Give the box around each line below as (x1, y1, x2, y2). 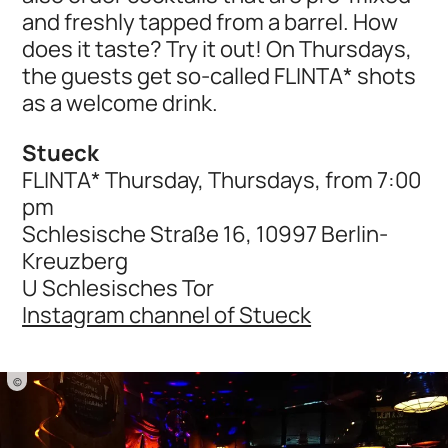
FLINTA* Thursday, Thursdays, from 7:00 (22, 163, 422, 195)
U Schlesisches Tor (22, 271, 215, 303)
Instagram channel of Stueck (22, 298, 312, 330)
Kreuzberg (22, 244, 129, 276)
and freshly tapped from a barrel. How (22, 6, 399, 38)
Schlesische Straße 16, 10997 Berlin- (22, 217, 389, 249)
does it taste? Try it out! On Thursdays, (22, 33, 413, 65)
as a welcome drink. (22, 87, 219, 119)
